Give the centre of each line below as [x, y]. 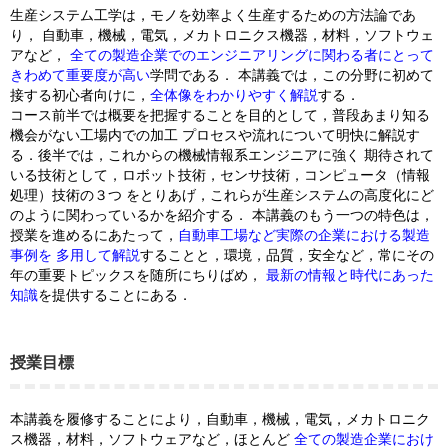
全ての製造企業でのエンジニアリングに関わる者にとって [252, 55]
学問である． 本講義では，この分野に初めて [292, 75]
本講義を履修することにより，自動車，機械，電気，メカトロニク [220, 419]
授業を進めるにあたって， [94, 235]
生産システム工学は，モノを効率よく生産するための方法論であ [213, 15]
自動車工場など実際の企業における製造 [304, 235]
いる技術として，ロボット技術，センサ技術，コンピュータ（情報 [220, 175]
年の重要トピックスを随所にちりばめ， [138, 275]
